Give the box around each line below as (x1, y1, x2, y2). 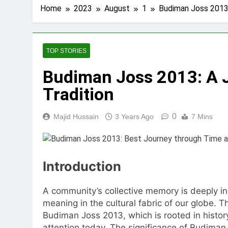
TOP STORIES (46, 47, 87, 54)
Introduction (43, 158, 121, 174)
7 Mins (191, 112, 213, 121)
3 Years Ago (115, 112, 154, 121)
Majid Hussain (53, 112, 99, 121)
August (104, 4, 130, 13)
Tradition (43, 84, 114, 104)
